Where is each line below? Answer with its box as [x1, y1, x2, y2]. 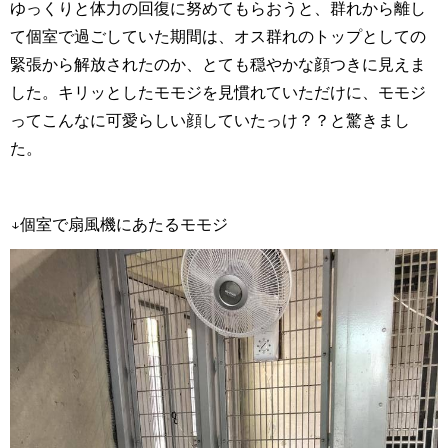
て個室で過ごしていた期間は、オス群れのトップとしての [10, 27, 426, 47]
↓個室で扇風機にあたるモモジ [10, 215, 228, 235]
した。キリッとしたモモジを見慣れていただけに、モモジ [10, 83, 426, 103]
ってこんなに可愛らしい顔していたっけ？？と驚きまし [10, 111, 410, 131]
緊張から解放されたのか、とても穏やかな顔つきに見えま [10, 55, 426, 75]
